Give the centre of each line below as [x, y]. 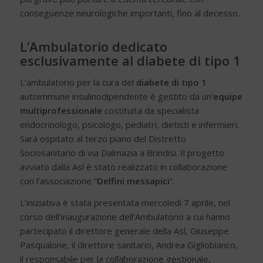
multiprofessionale [62, 111]
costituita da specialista [151, 111]
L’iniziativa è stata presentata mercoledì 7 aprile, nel [125, 202]
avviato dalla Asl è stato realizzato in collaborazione [123, 167]
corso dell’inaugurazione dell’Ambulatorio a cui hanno [125, 216]
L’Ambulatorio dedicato [93, 47]
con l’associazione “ [58, 181]
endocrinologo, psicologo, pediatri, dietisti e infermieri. [129, 125]
